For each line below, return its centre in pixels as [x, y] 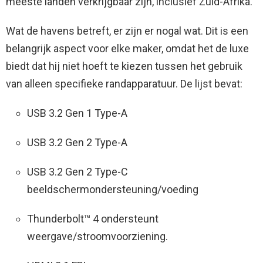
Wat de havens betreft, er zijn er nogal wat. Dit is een [127, 31]
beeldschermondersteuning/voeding [113, 190]
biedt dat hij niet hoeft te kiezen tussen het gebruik [124, 66]
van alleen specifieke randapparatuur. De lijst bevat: [124, 84]
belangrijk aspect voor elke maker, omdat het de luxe [127, 49]
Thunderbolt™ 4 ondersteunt [93, 219]
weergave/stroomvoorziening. [97, 237]
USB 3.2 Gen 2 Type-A [77, 143]
